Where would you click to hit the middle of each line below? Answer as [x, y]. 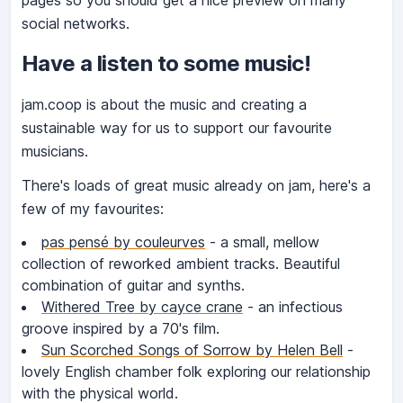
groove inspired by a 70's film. [121, 329]
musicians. [55, 152]
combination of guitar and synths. [133, 286]
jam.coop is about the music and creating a [164, 105]
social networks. [76, 24]
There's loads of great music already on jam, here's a [196, 186]
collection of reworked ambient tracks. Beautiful [181, 264]
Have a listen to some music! [166, 64]
